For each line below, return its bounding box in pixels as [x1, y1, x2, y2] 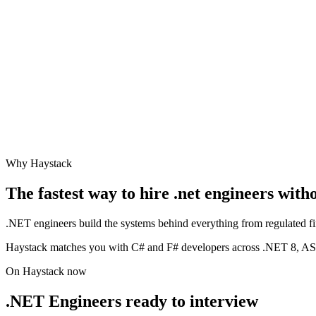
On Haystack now [6, 265, 87, 278]
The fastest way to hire [6, 184, 174, 203]
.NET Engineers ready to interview [6, 291, 258, 310]
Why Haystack [6, 157, 72, 170]
